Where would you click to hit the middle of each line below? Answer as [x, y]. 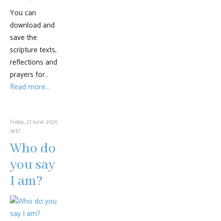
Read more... [30, 87]
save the [23, 38]
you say [33, 165]
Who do [33, 149]
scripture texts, [33, 50]
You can [23, 13]
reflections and [34, 62]
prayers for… [29, 75]
